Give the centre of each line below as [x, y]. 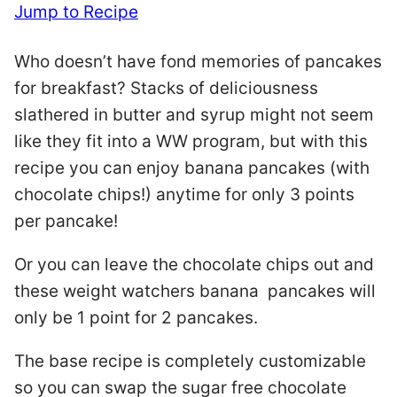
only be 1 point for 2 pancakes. [138, 318]
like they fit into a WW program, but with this [191, 141]
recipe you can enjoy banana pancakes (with [192, 168]
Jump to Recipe [76, 12]
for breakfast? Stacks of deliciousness [166, 88]
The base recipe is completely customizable [190, 361]
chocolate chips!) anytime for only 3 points [184, 195]
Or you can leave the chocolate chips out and [194, 265]
